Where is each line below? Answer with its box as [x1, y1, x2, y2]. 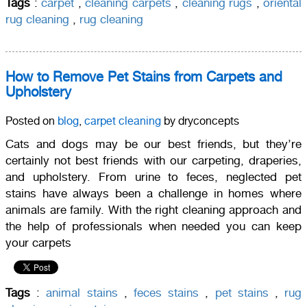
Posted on [5, 114, 58, 127]
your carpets [5, 235, 71, 249]
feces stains [133, 285, 199, 299]
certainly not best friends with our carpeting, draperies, [5, 153, 302, 167]
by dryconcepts [161, 114, 239, 127]
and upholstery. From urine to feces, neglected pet [5, 169, 302, 184]
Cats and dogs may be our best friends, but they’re [5, 136, 302, 151]
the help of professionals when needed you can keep [5, 219, 302, 233]
